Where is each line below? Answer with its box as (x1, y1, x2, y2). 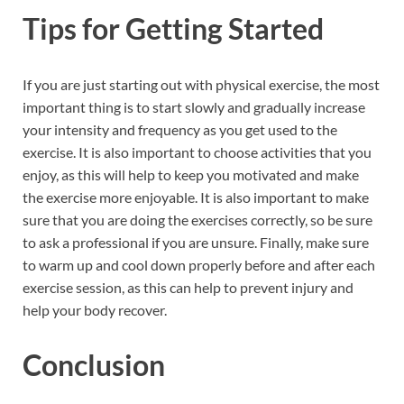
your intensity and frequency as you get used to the (23, 120, 337, 138)
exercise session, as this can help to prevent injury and (23, 278, 353, 296)
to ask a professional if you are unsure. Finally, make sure (23, 233, 369, 251)
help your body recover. (23, 300, 167, 318)
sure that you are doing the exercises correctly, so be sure (23, 210, 372, 228)
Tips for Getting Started (23, 10, 324, 46)
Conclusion (23, 347, 165, 383)
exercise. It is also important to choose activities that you (23, 142, 372, 161)
